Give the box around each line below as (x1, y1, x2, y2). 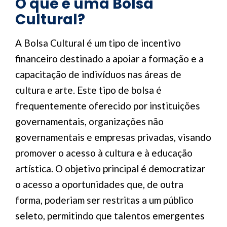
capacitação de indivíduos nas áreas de (15, 68, 181, 80)
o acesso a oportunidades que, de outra (15, 178, 183, 190)
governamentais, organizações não (15, 116, 164, 127)
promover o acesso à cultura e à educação (15, 147, 193, 159)
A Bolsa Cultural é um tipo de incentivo (15, 37, 181, 49)
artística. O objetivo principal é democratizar (15, 163, 205, 174)
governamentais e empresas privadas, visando (15, 131, 211, 143)
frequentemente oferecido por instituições (15, 100, 200, 111)
